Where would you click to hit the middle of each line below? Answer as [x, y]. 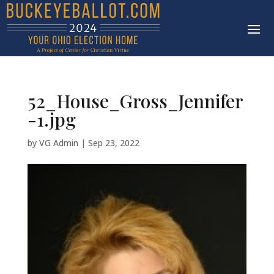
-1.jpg [51, 120]
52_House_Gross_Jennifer [135, 101]
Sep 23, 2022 [113, 143]
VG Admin [58, 143]
